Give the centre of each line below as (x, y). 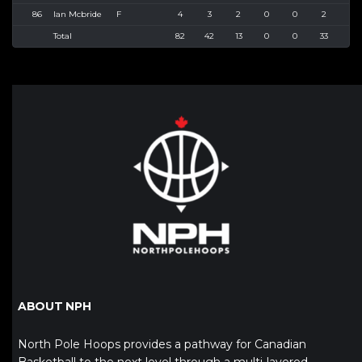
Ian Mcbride (77, 15)
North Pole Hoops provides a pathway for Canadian (162, 345)
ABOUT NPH (55, 307)
